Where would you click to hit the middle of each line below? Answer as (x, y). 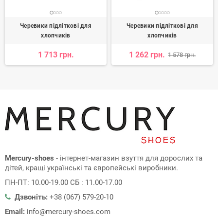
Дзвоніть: (31, 197)
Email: (15, 212)
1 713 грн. (56, 55)
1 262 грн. (147, 55)
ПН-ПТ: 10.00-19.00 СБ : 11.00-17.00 (64, 183)
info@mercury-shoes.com (69, 212)
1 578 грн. (182, 55)
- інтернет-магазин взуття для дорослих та (128, 158)
